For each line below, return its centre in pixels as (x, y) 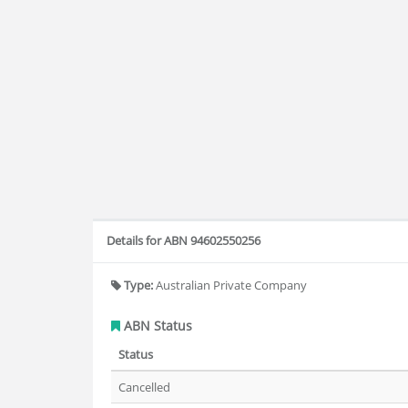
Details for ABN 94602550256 (184, 240)
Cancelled (144, 387)
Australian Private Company (230, 285)
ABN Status (156, 326)
